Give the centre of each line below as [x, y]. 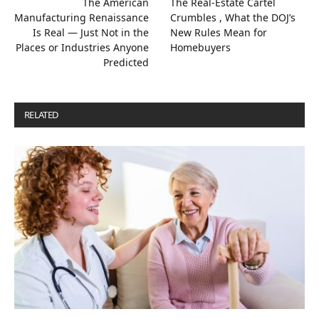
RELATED [42, 114]
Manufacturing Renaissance [82, 17]
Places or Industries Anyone [82, 47]
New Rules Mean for [219, 32]
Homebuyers [200, 47]
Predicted [126, 62]
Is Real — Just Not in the [91, 32]
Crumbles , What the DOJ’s [233, 17]
